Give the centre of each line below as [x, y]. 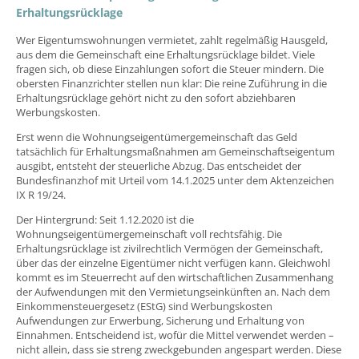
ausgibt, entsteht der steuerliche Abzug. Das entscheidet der [159, 166]
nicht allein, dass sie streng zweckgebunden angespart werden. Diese [179, 350]
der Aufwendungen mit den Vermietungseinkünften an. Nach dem [173, 292]
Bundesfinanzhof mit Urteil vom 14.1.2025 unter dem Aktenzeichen [175, 181]
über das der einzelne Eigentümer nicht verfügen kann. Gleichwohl [173, 263]
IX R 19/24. [41, 195]
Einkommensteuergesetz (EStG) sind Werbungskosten [144, 307]
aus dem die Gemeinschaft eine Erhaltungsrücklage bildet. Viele [165, 55]
